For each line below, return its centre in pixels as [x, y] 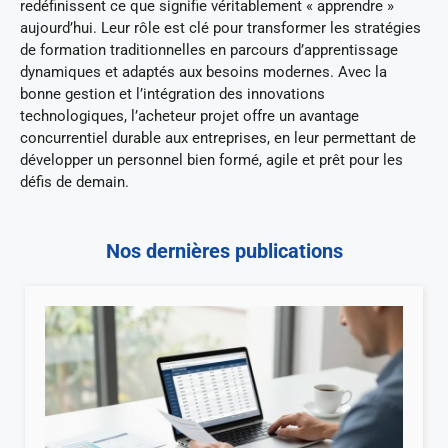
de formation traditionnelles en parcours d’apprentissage [209, 50]
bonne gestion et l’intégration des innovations [172, 94]
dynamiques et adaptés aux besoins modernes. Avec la [203, 72]
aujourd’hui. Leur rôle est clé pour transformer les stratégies [220, 28]
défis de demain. [74, 182]
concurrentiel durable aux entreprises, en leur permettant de [218, 138]
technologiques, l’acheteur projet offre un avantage [189, 116]
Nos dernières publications [224, 250]
